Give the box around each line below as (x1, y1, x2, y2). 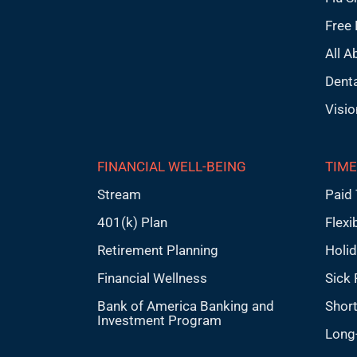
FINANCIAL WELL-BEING (96, 159, 246, 175)
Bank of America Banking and (96, 298, 274, 314)
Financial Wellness (96, 270, 207, 286)
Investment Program (96, 312, 222, 328)
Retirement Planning (96, 242, 218, 258)
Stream (96, 186, 141, 202)
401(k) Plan (96, 214, 167, 230)
